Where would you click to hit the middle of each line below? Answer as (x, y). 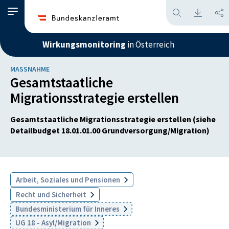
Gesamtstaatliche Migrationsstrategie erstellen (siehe (113, 119)
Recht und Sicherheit (52, 194)
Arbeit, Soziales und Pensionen (69, 180)
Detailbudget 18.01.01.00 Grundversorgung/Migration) (110, 130)
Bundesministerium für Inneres (68, 209)
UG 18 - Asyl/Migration (54, 223)
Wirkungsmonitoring (84, 44)
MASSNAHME (30, 69)
